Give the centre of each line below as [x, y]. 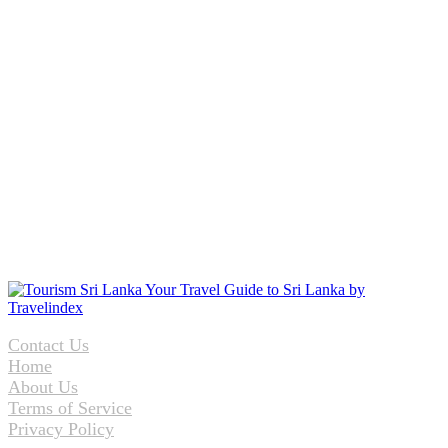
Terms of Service [70, 407]
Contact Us [48, 344]
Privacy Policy [61, 428]
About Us [43, 386]
